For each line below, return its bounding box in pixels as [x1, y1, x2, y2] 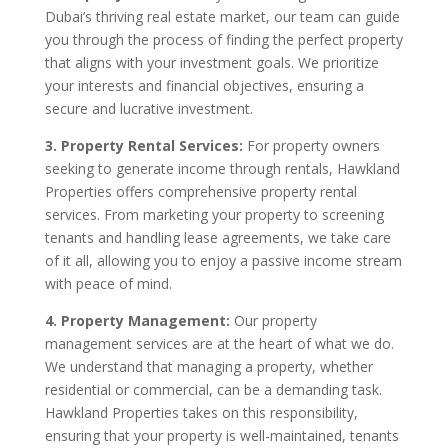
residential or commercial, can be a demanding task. [44, 379, 382, 399]
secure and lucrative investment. [44, 98, 253, 118]
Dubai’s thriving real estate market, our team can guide [44, 6, 400, 26]
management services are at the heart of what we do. [44, 333, 394, 353]
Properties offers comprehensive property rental [44, 181, 357, 201]
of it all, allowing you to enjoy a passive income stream [44, 250, 402, 270]
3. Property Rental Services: [44, 135, 247, 155]
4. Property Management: [44, 310, 234, 330]
